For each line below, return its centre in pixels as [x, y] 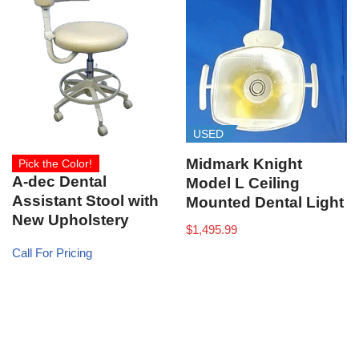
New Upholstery [71, 220]
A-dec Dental [59, 182]
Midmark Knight [244, 164]
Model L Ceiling [243, 184]
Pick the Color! [56, 164]
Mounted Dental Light [265, 203]
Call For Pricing [52, 253]
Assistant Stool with [85, 201]
